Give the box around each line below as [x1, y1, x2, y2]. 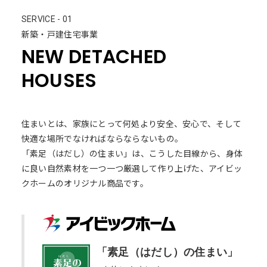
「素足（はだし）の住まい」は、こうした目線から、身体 [21, 147, 243, 159]
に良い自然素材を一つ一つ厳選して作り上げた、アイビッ [21, 162, 243, 174]
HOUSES [21, 67, 97, 94]
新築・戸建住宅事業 [21, 27, 98, 40]
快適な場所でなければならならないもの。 [21, 132, 184, 144]
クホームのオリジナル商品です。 [21, 176, 149, 189]
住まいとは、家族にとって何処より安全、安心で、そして [21, 117, 242, 129]
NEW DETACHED [21, 43, 167, 70]
